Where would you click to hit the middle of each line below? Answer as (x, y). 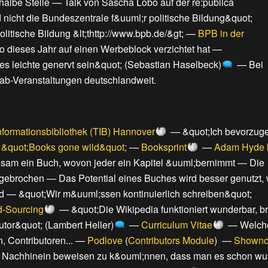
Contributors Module (171, 240)
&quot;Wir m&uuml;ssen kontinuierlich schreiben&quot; (135, 194)
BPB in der (221, 33)
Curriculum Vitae (177, 225)
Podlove (105, 240)
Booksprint (164, 147)
